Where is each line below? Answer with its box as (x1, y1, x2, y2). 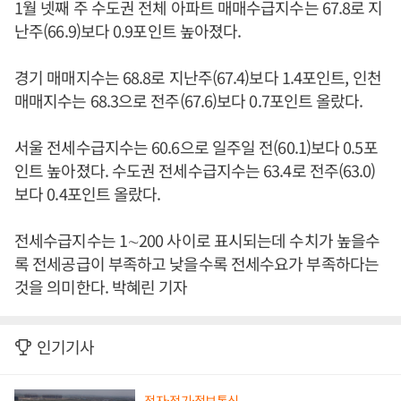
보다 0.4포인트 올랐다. (14, 182, 161, 205)
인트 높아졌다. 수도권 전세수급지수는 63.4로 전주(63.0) (14, 158, 376, 182)
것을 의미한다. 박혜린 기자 (14, 275, 188, 298)
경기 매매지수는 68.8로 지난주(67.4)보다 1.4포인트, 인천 (14, 65, 381, 89)
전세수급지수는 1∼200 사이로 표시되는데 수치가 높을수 (14, 228, 380, 252)
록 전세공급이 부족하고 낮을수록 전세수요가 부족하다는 (14, 252, 379, 275)
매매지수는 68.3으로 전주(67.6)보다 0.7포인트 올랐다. (14, 89, 367, 112)
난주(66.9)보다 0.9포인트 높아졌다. (14, 19, 245, 42)
